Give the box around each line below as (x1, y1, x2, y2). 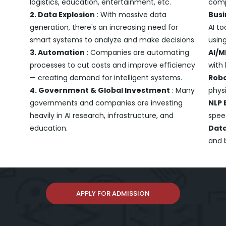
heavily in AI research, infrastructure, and (30, 110, 174, 121)
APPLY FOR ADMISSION (76, 188, 150, 198)
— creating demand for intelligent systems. (30, 72, 183, 83)
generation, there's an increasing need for (30, 22, 179, 32)
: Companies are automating (85, 47, 190, 58)
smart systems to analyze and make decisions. (30, 34, 196, 45)
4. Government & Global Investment (30, 85, 171, 95)
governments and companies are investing (30, 97, 183, 108)
